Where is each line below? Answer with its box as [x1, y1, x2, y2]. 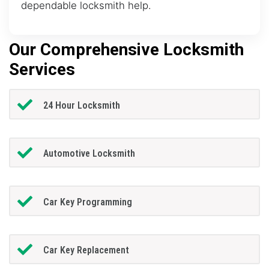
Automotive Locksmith [43, 148, 135, 160]
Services [9, 59, 75, 80]
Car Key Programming [43, 196, 132, 208]
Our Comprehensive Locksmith [9, 40, 244, 60]
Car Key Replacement [43, 244, 129, 256]
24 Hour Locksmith [43, 99, 120, 111]
